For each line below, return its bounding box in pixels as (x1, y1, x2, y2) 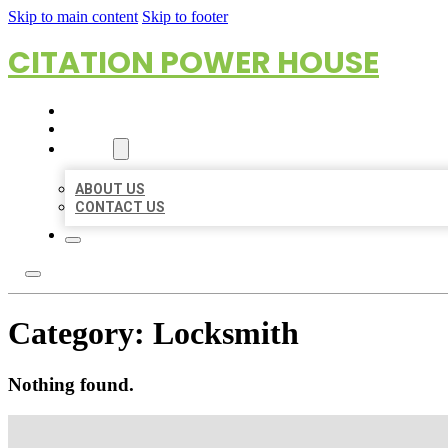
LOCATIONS (65, 121, 144, 137)
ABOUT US (75, 181, 145, 197)
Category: (8, 315, 153, 352)
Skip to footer (142, 8, 228, 25)
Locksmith (153, 315, 299, 352)
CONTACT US (75, 199, 165, 215)
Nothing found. (8, 373, 134, 395)
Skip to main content (8, 8, 138, 25)
